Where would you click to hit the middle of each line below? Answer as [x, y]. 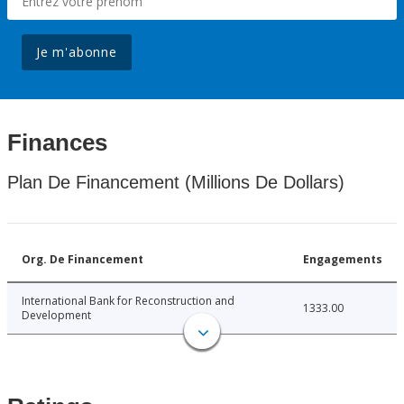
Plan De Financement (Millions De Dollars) [176, 183]
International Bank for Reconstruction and [128, 301]
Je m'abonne [77, 52]
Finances [57, 143]
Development [56, 316]
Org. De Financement [83, 260]
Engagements [343, 260]
